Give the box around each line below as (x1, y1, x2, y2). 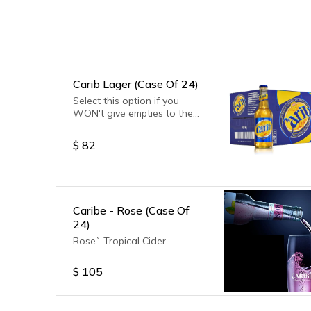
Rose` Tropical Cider (73, 235, 166, 247)
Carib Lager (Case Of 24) (73, 77, 199, 91)
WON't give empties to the (73, 107, 193, 119)
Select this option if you (73, 94, 179, 107)
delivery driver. (73, 119, 138, 132)
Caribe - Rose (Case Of (73, 203, 190, 217)
